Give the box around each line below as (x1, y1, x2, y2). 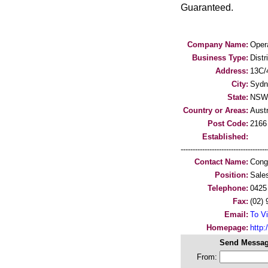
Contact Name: (194, 157, 248, 166)
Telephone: (208, 184, 248, 193)
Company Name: (187, 40, 248, 49)
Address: (215, 66, 248, 75)
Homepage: (206, 223, 248, 232)
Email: (224, 210, 248, 219)
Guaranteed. (181, 2, 233, 13)
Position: (215, 170, 248, 179)
